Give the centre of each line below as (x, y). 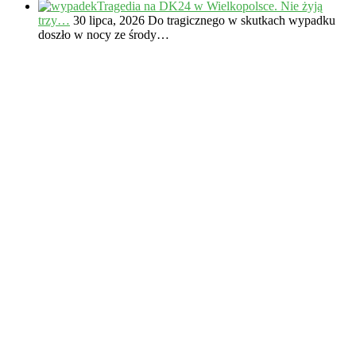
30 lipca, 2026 (107, 20)
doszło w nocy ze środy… (104, 34)
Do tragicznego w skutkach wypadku (242, 20)
